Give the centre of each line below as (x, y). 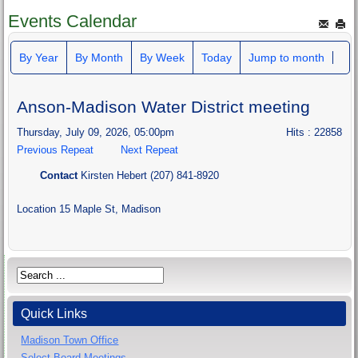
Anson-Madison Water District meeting (164, 106)
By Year (38, 57)
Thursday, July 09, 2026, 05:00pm (96, 132)
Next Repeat (150, 149)
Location (38, 209)
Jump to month (286, 57)
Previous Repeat (56, 149)
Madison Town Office (70, 340)
